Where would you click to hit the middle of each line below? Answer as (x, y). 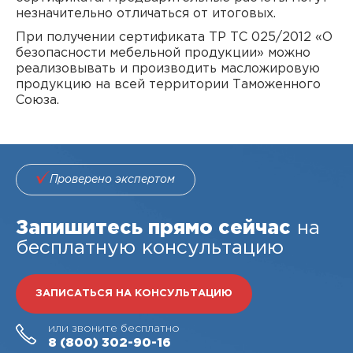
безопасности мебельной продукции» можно (163, 53)
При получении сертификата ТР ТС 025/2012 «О (174, 37)
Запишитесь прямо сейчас (153, 228)
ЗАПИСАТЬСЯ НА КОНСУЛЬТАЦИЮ (134, 294)
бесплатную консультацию (150, 248)
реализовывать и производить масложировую (168, 69)
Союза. (37, 100)
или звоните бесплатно (114, 328)
